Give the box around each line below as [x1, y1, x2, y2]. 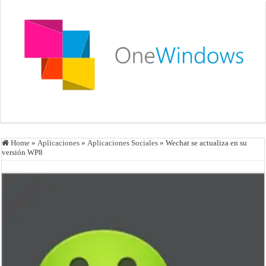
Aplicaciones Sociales [87, 138, 159, 147]
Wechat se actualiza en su [166, 138, 248, 147]
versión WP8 [2, 147, 43, 157]
